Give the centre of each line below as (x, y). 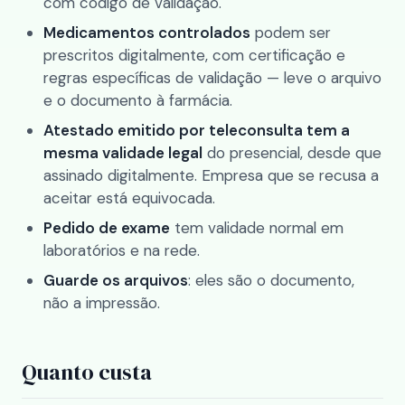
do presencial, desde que (292, 153)
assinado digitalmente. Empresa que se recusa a (211, 175)
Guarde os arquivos (116, 280)
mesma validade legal (123, 153)
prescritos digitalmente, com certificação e (194, 55)
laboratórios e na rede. (122, 250)
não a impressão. (102, 303)
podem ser (291, 33)
